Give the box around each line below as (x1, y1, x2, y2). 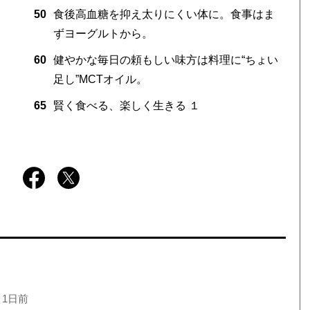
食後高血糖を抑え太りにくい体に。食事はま (53, 8, 275, 20)
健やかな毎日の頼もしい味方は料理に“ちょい (53, 53, 278, 66)
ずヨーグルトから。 (53, 27, 153, 39)
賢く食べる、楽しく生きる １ (53, 99, 200, 111)
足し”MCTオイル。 (53, 73, 147, 85)
